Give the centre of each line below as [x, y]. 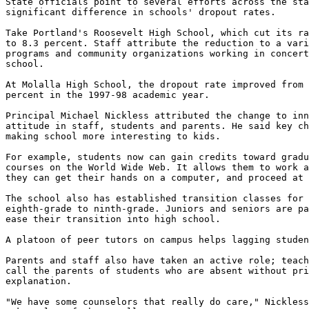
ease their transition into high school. [113, 219]
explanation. [39, 281]
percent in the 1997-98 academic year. [108, 95]
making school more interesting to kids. [113, 136]
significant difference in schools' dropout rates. [141, 12]
